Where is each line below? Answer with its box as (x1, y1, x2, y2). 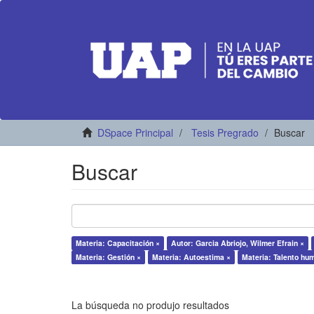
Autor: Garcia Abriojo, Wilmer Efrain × (171, 238, 304, 248)
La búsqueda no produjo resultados (71, 298, 229, 312)
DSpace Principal (97, 125, 173, 139)
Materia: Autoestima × (152, 252, 231, 262)
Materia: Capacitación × (76, 238, 160, 248)
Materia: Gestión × (76, 252, 141, 262)
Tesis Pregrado (191, 125, 259, 139)
